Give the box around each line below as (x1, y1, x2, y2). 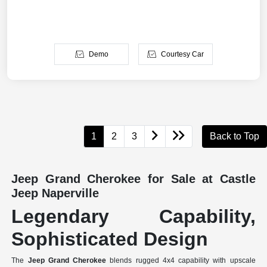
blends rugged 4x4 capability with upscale (106, 256, 256, 265)
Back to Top (210, 131, 259, 142)
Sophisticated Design (11, 228, 209, 250)
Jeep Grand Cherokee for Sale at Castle (11, 172, 256, 186)
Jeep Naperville (11, 187, 100, 200)
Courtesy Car (160, 50, 204, 59)
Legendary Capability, (11, 206, 256, 228)
